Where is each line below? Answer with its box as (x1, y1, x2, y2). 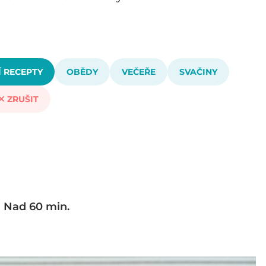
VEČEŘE (122, 66, 156, 77)
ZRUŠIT (4, 94, 39, 104)
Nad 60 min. (4, 200, 69, 213)
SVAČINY (179, 66, 217, 77)
